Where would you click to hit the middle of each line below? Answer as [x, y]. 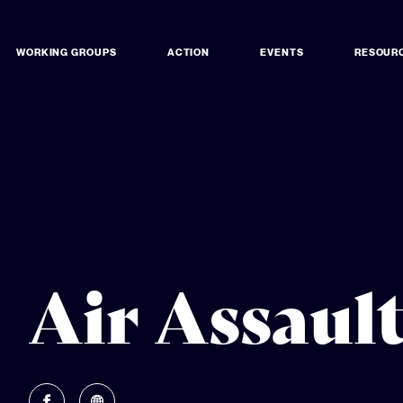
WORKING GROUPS [66, 52]
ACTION [188, 52]
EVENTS [282, 52]
